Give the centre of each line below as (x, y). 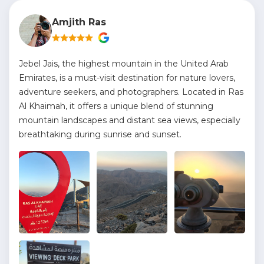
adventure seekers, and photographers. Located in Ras (131, 92)
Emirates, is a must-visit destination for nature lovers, (127, 78)
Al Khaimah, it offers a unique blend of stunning (116, 106)
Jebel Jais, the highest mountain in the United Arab (124, 64)
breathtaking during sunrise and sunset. (100, 134)
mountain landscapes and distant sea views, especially (130, 120)
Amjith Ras (79, 22)
